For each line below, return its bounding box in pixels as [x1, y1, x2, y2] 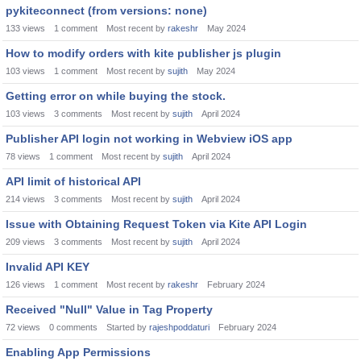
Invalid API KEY [6, 260, 89, 273]
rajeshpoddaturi [149, 322, 210, 332]
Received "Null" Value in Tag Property [6, 303, 213, 316]
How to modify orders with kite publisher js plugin [6, 47, 281, 60]
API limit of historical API [6, 175, 141, 188]
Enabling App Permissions [6, 346, 151, 359]
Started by [106, 322, 149, 332]
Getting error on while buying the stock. [6, 89, 226, 102]
